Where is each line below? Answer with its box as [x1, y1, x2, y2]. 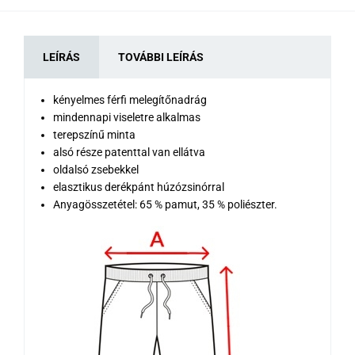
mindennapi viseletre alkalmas [53, 110, 200, 124]
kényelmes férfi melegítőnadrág [53, 93, 207, 106]
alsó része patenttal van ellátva [53, 145, 205, 158]
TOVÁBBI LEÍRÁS [118, 50, 204, 63]
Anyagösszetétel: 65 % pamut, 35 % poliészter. [53, 197, 277, 211]
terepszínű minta [53, 128, 136, 141]
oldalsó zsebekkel [53, 162, 139, 176]
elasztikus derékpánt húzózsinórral [53, 180, 224, 193]
